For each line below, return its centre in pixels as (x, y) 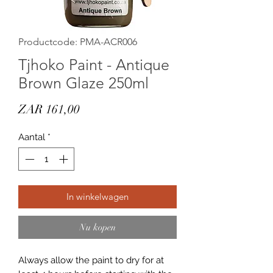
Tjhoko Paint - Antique (94, 64)
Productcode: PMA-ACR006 (78, 41)
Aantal (32, 137)
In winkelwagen (97, 197)
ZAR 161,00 (49, 109)
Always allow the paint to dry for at (91, 260)
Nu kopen (97, 227)
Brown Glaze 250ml (83, 83)
